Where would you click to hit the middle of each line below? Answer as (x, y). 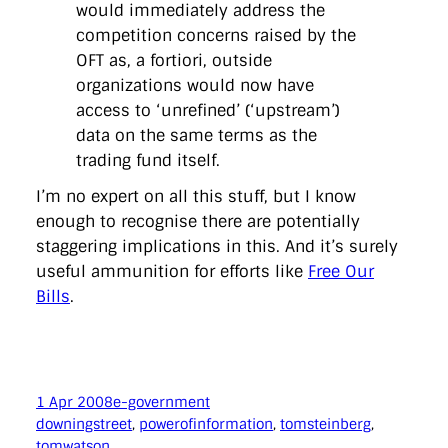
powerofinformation (206, 424)
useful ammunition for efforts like (172, 271)
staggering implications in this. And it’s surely (217, 246)
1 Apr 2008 (74, 402)
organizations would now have (195, 86)
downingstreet (84, 424)
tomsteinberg (325, 424)
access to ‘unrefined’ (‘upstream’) (208, 111)
